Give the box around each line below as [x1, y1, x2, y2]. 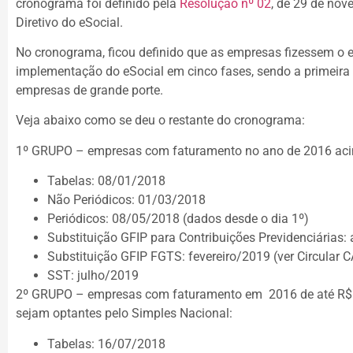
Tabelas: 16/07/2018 [47, 336, 165, 351]
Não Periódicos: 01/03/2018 [47, 192, 206, 208]
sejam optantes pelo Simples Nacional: [16, 306, 232, 321]
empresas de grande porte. [16, 82, 163, 98]
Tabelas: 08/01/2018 [47, 173, 165, 189]
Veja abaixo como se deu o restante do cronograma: [16, 113, 311, 128]
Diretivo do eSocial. [16, 14, 123, 30]
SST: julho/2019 [47, 268, 139, 284]
